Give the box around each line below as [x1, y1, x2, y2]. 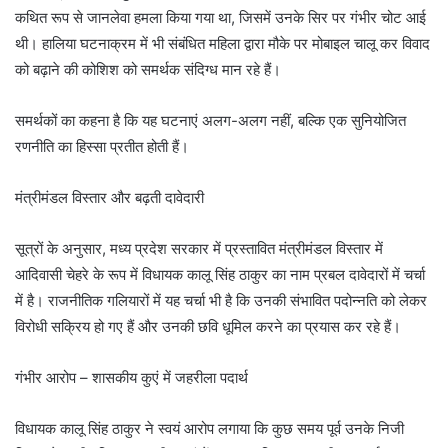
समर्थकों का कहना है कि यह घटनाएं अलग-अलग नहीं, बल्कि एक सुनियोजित [15, 111, 406, 131]
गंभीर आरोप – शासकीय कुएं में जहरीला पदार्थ [15, 368, 248, 388]
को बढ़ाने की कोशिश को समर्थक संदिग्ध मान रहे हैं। [15, 60, 281, 80]
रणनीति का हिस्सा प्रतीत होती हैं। [15, 137, 189, 157]
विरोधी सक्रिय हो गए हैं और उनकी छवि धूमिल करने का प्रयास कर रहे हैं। [15, 317, 401, 337]
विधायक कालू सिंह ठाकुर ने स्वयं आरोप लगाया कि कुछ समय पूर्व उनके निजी [15, 419, 404, 439]
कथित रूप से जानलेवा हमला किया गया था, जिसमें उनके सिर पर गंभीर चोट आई [15, 8, 426, 28]
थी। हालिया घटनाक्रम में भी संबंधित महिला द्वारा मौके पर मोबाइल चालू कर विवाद [15, 34, 430, 54]
